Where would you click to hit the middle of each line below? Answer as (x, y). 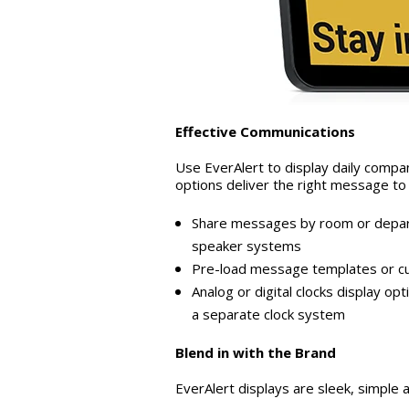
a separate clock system (268, 315)
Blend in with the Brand (256, 353)
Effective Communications (265, 132)
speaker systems (246, 246)
